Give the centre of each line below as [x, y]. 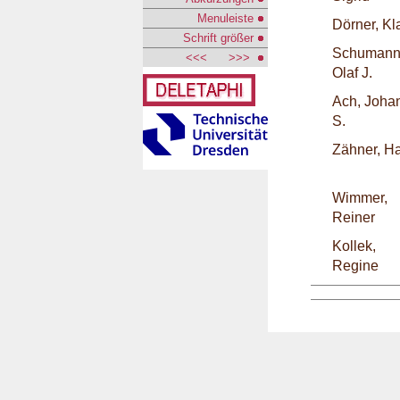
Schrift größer [220, 38]
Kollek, [354, 246]
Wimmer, [360, 198]
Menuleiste [227, 18]
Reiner [354, 217]
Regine [355, 266]
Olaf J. [352, 73]
